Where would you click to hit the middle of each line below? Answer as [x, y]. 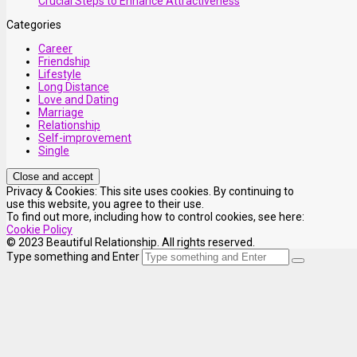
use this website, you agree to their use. [105, 204]
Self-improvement [85, 137]
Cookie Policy [39, 229]
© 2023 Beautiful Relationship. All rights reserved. [131, 242]
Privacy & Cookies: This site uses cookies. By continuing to [150, 191]
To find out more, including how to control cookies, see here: [155, 216]
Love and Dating [78, 99]
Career [55, 48]
